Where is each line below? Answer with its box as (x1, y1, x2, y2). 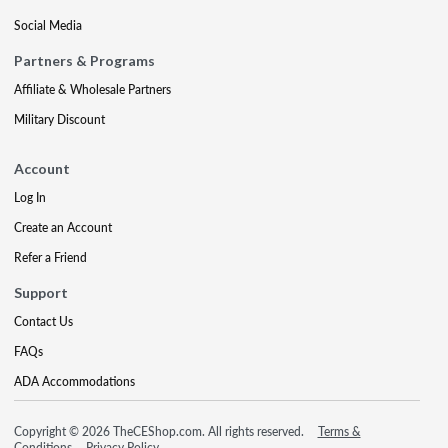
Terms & (317, 422, 361, 440)
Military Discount (14, 110, 105, 128)
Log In (14, 188, 46, 206)
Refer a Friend (14, 248, 87, 266)
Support (14, 283, 68, 301)
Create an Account (14, 218, 112, 236)
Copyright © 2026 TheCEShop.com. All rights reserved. (14, 422, 307, 440)
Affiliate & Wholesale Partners (14, 80, 171, 98)
